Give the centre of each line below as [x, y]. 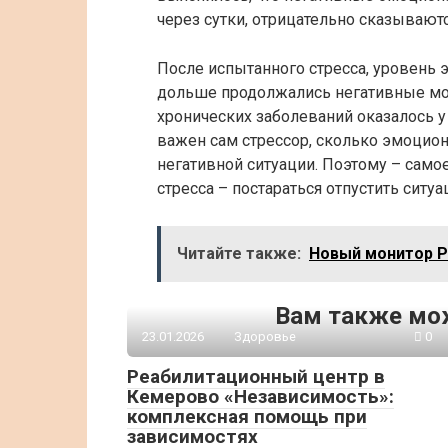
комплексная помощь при [247, 416]
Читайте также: [239, 253]
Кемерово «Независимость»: [260, 396]
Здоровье [265, 336]
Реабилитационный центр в [256, 376]
